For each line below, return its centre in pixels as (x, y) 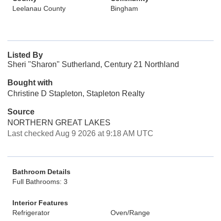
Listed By (25, 55)
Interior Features (40, 203)
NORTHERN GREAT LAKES (59, 123)
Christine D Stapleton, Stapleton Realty (76, 93)
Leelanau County (39, 8)
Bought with (30, 83)
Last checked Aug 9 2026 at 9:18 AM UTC (80, 133)
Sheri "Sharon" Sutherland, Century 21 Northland (93, 64)
